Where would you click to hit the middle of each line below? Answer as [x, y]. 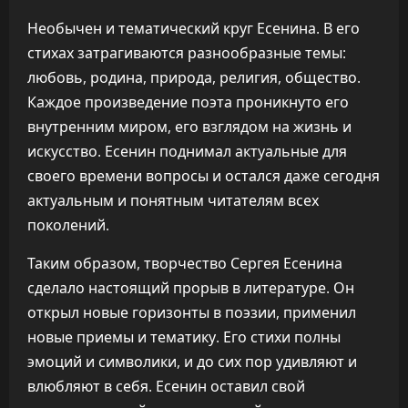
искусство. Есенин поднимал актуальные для [187, 151]
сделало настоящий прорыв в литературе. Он [191, 288]
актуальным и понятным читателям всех [173, 200]
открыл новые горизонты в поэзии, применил [192, 312]
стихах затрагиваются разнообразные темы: [187, 53]
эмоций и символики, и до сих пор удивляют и [192, 362]
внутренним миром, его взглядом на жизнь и [189, 127]
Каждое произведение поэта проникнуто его [188, 102]
